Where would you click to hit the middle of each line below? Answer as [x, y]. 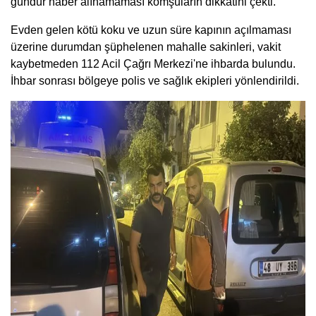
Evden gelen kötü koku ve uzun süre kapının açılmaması [151, 30]
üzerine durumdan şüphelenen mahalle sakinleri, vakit [146, 47]
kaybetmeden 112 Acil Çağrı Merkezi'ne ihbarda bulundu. [153, 63]
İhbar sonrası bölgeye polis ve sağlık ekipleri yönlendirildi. [155, 80]
